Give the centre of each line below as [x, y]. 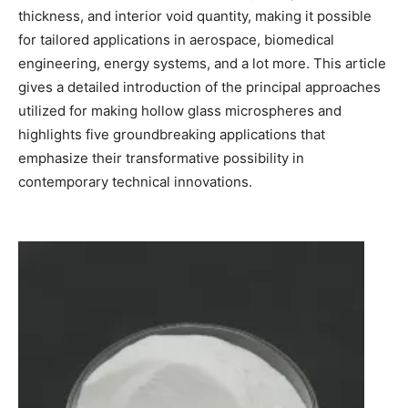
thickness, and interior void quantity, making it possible [195, 15]
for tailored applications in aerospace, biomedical [176, 39]
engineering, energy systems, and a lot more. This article [202, 63]
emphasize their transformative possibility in [161, 158]
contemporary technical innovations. [135, 181]
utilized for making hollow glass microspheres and [180, 110]
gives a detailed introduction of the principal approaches [199, 87]
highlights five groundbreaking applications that [172, 134]
